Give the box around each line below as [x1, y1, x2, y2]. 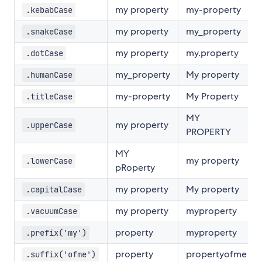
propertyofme [186, 248, 247, 261]
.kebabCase [25, 5, 73, 16]
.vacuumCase [25, 206, 77, 217]
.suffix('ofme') [25, 249, 96, 260]
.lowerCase [25, 156, 73, 167]
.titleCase [25, 91, 73, 102]
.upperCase [25, 120, 73, 131]
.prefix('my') [25, 227, 87, 239]
